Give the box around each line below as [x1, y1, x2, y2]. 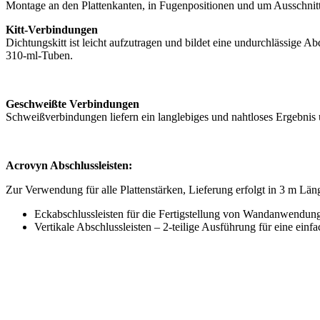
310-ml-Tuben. [6, 49, 73, 61]
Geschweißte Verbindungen [6, 97, 139, 110]
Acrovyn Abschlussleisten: [6, 159, 132, 171]
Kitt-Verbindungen [6, 23, 98, 36]
